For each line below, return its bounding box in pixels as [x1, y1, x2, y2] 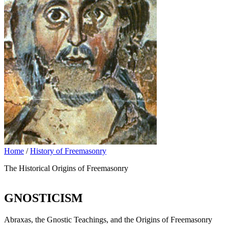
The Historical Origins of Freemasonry [4, 164, 128, 173]
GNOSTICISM [4, 191, 83, 205]
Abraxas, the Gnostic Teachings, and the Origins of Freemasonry [4, 215, 212, 224]
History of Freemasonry [30, 147, 106, 156]
